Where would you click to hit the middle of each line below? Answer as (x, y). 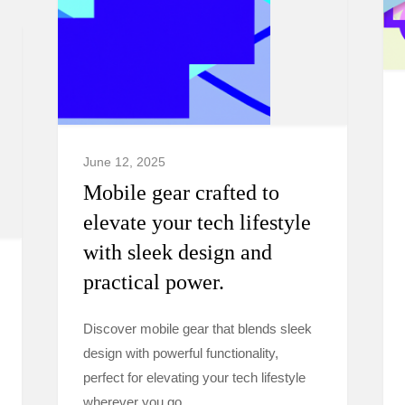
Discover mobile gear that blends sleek (198, 329)
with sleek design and (178, 252)
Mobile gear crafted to (181, 193)
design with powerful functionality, (181, 353)
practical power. (154, 282)
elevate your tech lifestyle (197, 222)
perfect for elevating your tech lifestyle (194, 377)
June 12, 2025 (124, 162)
